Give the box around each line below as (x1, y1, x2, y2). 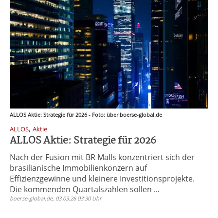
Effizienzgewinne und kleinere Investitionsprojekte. (10, 173, 195, 184)
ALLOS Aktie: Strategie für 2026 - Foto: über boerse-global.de (10, 111, 162, 118)
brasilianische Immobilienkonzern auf (10, 163, 147, 173)
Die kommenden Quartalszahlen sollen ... (10, 184, 160, 195)
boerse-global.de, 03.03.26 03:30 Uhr (10, 195, 102, 202)
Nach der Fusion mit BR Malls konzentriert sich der (10, 152, 195, 163)
